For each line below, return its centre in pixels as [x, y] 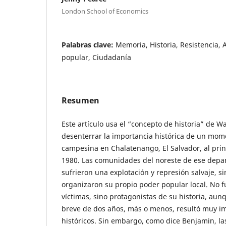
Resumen [80, 100]
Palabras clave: [89, 44]
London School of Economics [105, 11]
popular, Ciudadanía [96, 57]
